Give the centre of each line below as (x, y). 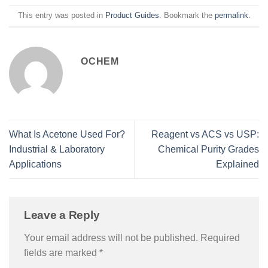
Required (220, 237)
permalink (231, 16)
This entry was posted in (61, 16)
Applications (35, 164)
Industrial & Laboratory (57, 149)
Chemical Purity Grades (208, 149)
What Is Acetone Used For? (67, 134)
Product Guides (132, 16)
